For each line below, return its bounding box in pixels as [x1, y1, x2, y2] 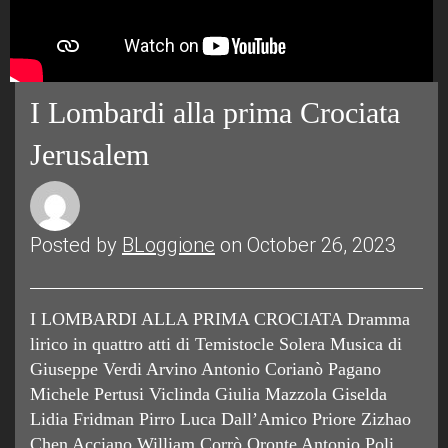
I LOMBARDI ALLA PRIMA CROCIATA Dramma [30, 309, 410, 330]
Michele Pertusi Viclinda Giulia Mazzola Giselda [30, 384, 387, 405]
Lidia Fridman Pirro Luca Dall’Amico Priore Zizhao [30, 409, 411, 430]
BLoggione [122, 232, 215, 257]
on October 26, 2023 [215, 232, 396, 257]
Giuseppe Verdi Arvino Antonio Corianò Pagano [30, 359, 381, 380]
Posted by [30, 232, 122, 257]
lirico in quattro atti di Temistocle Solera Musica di [30, 334, 402, 355]
